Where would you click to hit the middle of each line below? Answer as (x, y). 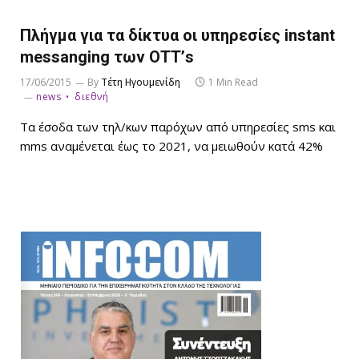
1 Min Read (233, 82)
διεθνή (92, 96)
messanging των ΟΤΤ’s (107, 56)
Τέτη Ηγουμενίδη (141, 82)
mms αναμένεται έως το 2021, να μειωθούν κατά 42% (171, 145)
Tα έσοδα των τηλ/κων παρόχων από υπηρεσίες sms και (178, 126)
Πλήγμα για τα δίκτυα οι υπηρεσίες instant (177, 35)
